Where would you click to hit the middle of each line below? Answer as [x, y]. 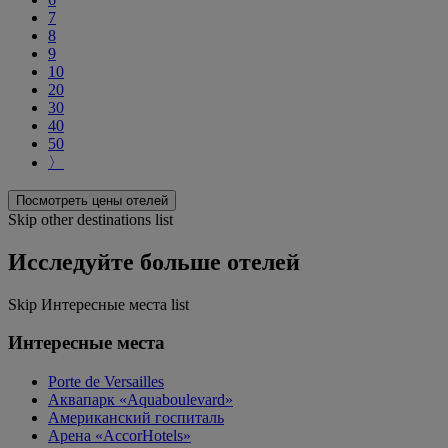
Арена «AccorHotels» [119, 435]
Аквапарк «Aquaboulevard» [140, 399]
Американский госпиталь [136, 417]
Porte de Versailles [106, 381]
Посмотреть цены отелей [92, 200]
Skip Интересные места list [98, 304]
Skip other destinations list [90, 219]
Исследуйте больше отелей [154, 261]
